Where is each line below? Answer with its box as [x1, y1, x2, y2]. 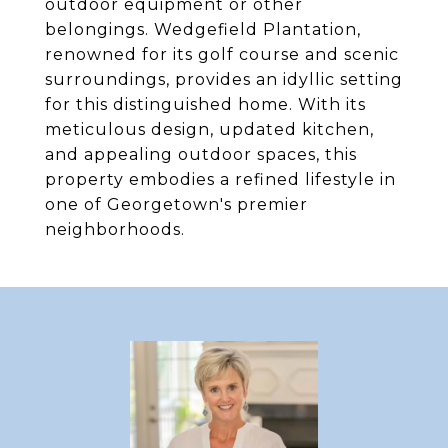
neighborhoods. [45, 220, 185, 239]
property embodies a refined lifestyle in [45, 170, 396, 189]
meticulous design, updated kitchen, [45, 120, 374, 139]
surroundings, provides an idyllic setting [45, 70, 403, 89]
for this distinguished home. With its [45, 95, 366, 114]
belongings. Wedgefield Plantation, [45, 20, 361, 39]
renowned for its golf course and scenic [45, 45, 399, 64]
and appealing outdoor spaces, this [45, 145, 357, 164]
